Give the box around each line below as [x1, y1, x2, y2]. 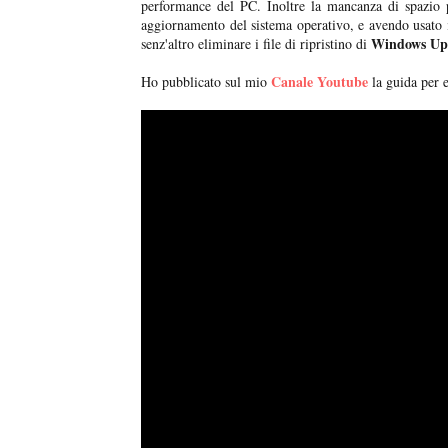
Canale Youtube [271, 71, 368, 93]
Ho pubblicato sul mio [141, 72, 267, 92]
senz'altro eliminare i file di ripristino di [141, 34, 371, 54]
